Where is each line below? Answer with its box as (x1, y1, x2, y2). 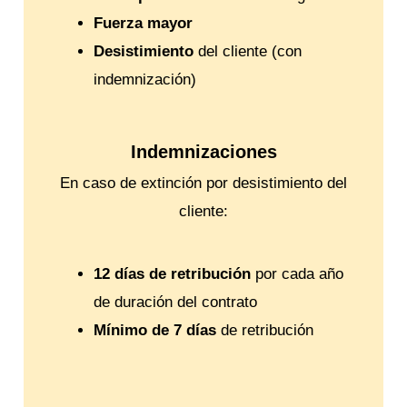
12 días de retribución (93, 264, 251, 283)
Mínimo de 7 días (93, 321, 216, 339)
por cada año (250, 264, 343, 283)
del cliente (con (193, 43, 302, 61)
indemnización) (93, 71, 196, 89)
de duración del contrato (93, 293, 257, 311)
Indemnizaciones (130, 141, 277, 162)
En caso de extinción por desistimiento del (60, 174, 347, 192)
